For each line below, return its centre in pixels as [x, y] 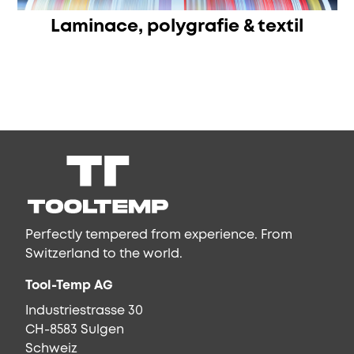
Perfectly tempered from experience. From [159, 235]
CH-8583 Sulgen [75, 330]
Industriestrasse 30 [84, 311]
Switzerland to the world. [104, 254]
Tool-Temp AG [69, 286]
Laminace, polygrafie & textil [177, 27]
